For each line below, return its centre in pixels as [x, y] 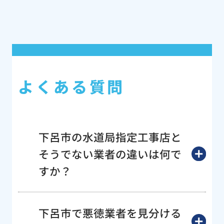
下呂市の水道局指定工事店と [110, 136]
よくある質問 [71, 86]
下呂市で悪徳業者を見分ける [110, 212]
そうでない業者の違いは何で [110, 153]
